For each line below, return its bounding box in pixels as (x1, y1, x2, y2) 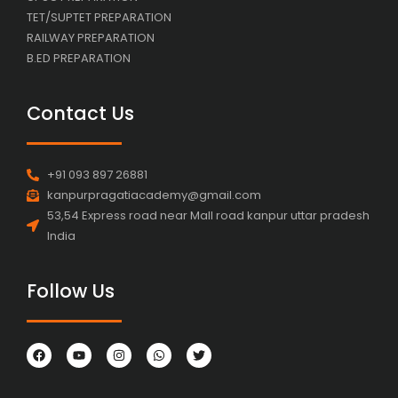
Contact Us (27, 99, 134, 126)
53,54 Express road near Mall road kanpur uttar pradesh (46, 207, 370, 225)
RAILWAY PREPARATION (27, 28, 155, 46)
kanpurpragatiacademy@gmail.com (46, 187, 261, 204)
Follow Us (27, 278, 115, 305)
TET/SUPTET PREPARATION (27, 8, 171, 26)
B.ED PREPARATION (27, 49, 131, 67)
